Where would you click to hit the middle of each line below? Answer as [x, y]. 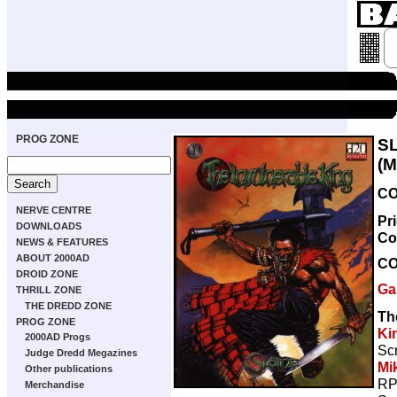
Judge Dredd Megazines [81, 353]
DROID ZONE [47, 274]
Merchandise [54, 385]
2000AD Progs [58, 337]
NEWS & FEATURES [62, 242]
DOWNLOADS [49, 226]
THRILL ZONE [49, 290]
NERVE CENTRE [54, 210]
